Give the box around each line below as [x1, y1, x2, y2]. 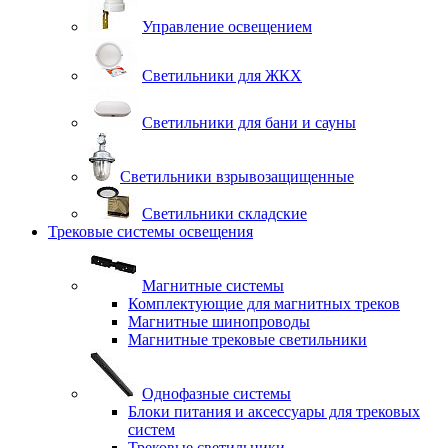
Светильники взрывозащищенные [120, 168, 354, 185]
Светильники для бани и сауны [142, 114, 356, 131]
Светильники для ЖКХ [142, 67, 302, 84]
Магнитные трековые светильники [128, 331, 367, 348]
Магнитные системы [142, 277, 284, 294]
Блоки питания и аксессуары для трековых [128, 403, 420, 420]
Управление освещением [142, 18, 312, 35]
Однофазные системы [142, 385, 291, 402]
